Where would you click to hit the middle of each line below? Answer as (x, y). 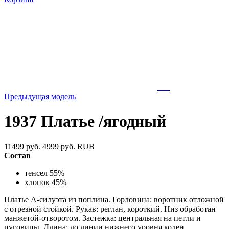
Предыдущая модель (40, 96)
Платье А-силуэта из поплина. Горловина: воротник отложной (114, 199)
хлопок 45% (45, 182)
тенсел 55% (44, 173)
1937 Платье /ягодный (85, 121)
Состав (17, 155)
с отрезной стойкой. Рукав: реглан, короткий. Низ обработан (110, 209)
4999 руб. (59, 146)
